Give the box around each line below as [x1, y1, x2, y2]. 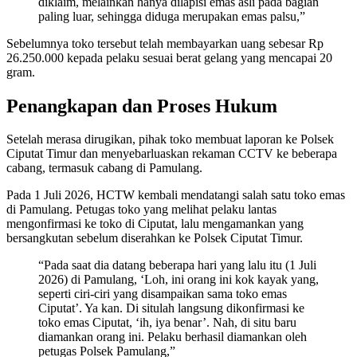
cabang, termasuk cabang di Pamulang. [6, 161, 202, 175]
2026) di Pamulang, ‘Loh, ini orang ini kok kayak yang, [38, 273, 319, 287]
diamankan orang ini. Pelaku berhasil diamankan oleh [38, 330, 307, 344]
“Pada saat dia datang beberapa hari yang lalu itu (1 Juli [38, 258, 316, 273]
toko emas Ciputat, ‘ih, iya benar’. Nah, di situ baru [38, 316, 296, 330]
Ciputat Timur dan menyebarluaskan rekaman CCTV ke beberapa [6, 147, 337, 161]
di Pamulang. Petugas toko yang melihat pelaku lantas [6, 202, 277, 217]
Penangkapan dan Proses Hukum [6, 95, 277, 116]
